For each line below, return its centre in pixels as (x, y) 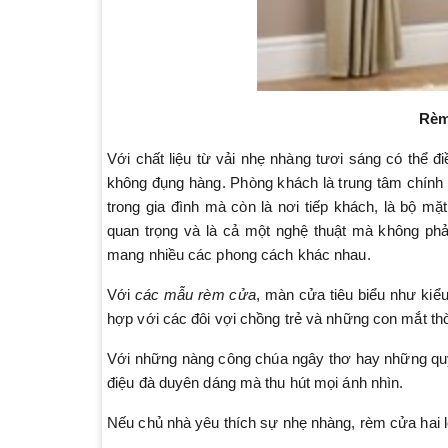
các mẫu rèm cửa (195, 294)
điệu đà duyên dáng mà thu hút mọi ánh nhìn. (255, 382)
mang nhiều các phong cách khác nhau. (239, 254)
